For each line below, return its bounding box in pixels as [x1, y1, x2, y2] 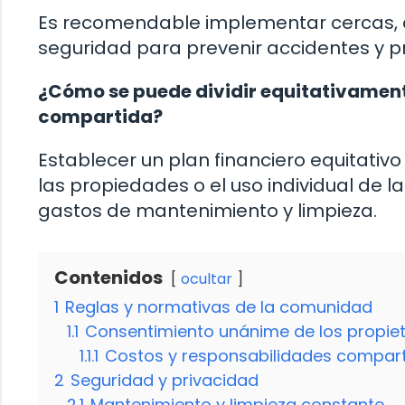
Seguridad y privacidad [71, 368, 259, 391]
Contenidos [54, 264, 163, 290]
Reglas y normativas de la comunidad [65, 295, 372, 318]
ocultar [181, 268, 232, 289]
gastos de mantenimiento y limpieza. [38, 197, 377, 223]
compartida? [38, 103, 163, 129]
